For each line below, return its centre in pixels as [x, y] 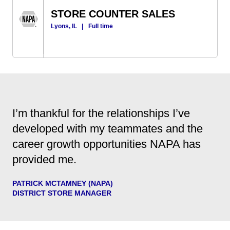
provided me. [44, 159]
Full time [101, 26]
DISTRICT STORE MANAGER [62, 193]
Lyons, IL [65, 26]
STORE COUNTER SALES [113, 14]
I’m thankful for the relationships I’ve [101, 113]
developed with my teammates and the [108, 128]
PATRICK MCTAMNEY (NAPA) [63, 183]
